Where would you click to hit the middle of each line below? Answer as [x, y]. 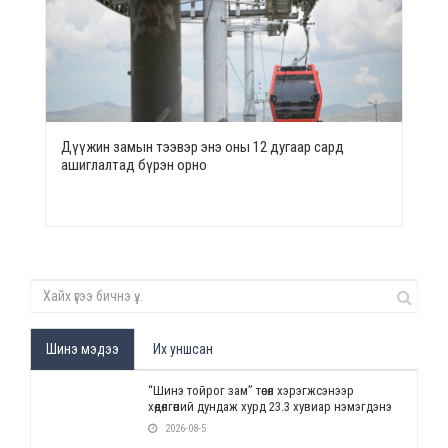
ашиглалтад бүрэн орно [134, 164]
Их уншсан [183, 348]
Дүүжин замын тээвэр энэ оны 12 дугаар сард [202, 146]
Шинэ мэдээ [82, 348]
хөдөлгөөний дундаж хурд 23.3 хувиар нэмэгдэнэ [269, 406]
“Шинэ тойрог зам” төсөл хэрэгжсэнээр [250, 390]
